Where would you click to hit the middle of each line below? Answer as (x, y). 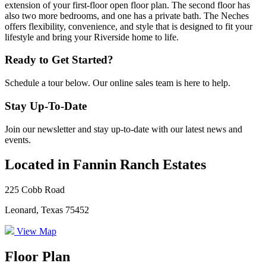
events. (18, 140)
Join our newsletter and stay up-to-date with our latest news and (123, 129)
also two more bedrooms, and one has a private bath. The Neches (127, 15)
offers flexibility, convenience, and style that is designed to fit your (129, 26)
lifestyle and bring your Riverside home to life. (92, 37)
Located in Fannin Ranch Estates (105, 165)
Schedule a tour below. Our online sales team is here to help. (118, 83)
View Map (35, 232)
